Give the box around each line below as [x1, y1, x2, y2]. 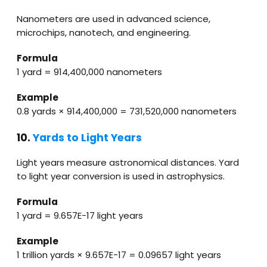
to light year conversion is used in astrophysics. [17, 170, 225, 183]
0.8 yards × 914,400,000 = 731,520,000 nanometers [17, 104, 237, 117]
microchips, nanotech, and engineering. [17, 26, 191, 39]
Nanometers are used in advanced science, [17, 12, 210, 25]
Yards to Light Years [33, 130, 142, 145]
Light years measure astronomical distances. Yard [17, 156, 239, 169]
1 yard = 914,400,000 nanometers [17, 65, 162, 78]
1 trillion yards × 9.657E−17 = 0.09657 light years [17, 249, 221, 262]
